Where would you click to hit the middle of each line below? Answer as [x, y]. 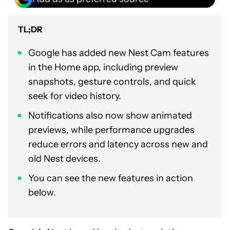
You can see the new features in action [111, 178]
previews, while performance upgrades [111, 130]
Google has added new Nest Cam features [119, 53]
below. [42, 193]
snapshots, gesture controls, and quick [112, 82]
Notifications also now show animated [110, 116]
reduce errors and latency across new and [118, 144]
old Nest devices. [64, 159]
